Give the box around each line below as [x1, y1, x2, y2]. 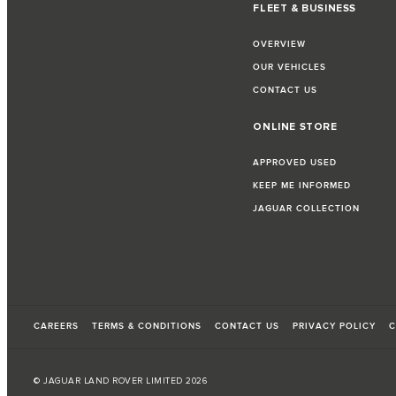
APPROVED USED [253, 156, 338, 168]
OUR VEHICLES [253, 61, 327, 72]
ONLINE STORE [253, 119, 338, 133]
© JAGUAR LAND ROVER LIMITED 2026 [34, 375, 207, 386]
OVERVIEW [253, 38, 307, 49]
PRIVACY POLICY [293, 320, 376, 331]
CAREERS [34, 320, 79, 331]
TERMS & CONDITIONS [92, 320, 202, 331]
